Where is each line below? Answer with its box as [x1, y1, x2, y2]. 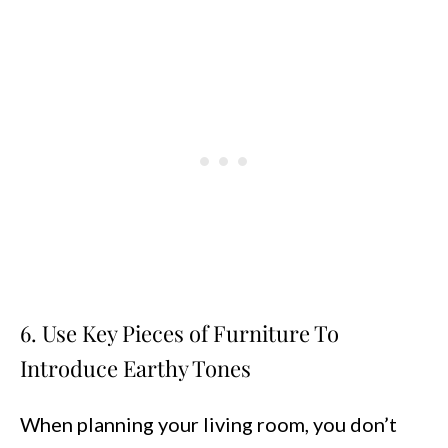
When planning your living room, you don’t [20, 412, 397, 436]
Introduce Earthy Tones [20, 353, 251, 383]
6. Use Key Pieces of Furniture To [20, 318, 339, 348]
